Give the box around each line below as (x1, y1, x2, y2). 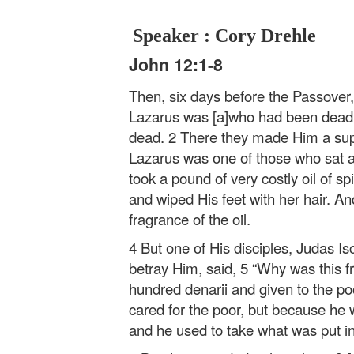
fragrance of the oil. (129, 208, 250, 229)
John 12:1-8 (129, 52, 223, 77)
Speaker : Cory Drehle (133, 25, 316, 46)
